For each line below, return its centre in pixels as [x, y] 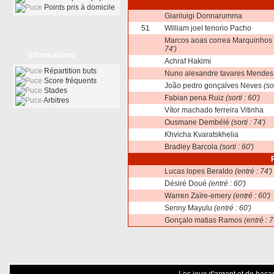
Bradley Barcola [191, 147]
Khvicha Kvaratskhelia [202, 135]
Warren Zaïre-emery [198, 196]
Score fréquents [70, 81]
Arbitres [56, 100]
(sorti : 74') [247, 122]
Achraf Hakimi [188, 61]
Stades [56, 91]
